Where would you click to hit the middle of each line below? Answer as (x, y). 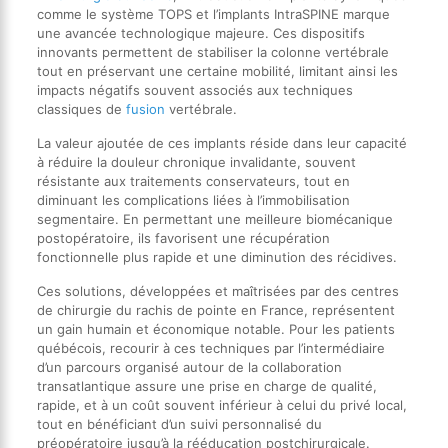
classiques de (81, 108)
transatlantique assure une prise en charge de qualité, (206, 385)
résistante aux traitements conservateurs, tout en (193, 180)
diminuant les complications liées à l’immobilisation (193, 199)
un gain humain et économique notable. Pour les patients (215, 328)
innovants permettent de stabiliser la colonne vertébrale (212, 51)
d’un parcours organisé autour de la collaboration (189, 366)
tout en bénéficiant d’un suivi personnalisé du (179, 423)
